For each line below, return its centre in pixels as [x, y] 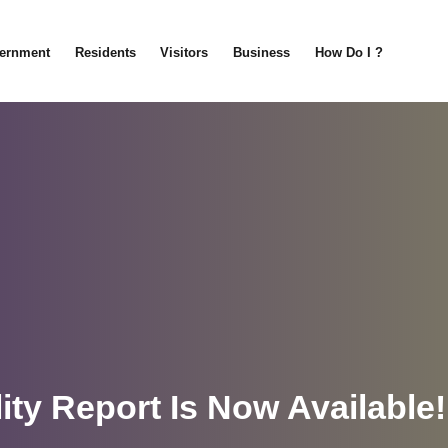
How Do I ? [349, 52]
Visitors [184, 52]
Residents [105, 52]
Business [262, 52]
